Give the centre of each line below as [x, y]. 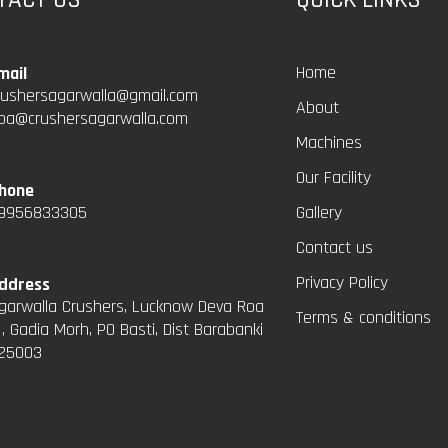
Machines [329, 142]
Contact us [334, 247]
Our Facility [333, 177]
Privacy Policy [342, 282]
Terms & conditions [363, 317]
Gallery [319, 212]
